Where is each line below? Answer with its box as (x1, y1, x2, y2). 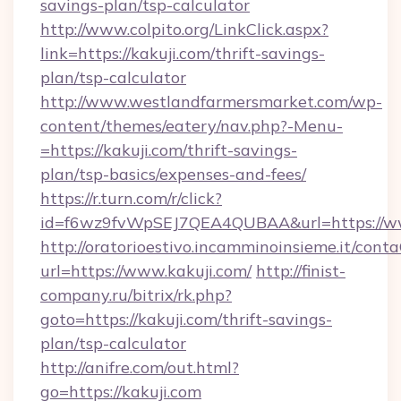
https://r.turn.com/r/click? (40, 188, 222, 209)
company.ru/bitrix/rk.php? (40, 285, 232, 305)
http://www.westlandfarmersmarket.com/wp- (40, 91, 382, 112)
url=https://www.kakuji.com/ (40, 260, 252, 281)
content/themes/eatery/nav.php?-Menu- (40, 115, 343, 136)
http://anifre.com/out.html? (40, 357, 239, 378)
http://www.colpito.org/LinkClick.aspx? (40, 19, 328, 39)
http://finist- (256, 260, 346, 281)
